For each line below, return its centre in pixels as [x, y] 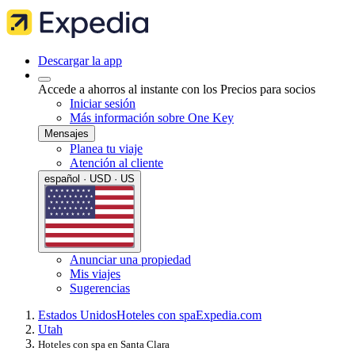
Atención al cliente [116, 163]
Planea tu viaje [106, 149]
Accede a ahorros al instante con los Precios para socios [177, 89]
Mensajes [67, 134]
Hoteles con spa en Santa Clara [104, 344]
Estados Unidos [77, 315]
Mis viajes [95, 273]
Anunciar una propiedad [130, 259]
